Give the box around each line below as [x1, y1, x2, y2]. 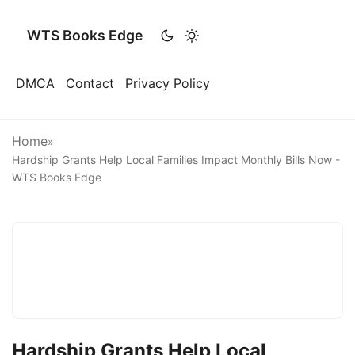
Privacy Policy [125, 75, 210, 91]
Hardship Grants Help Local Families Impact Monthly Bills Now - [12, 153, 340, 166]
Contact [66, 75, 114, 91]
